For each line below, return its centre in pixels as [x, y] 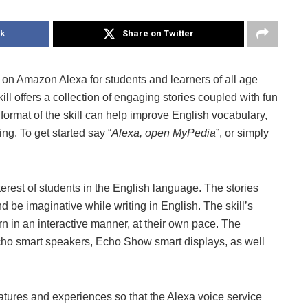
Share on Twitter [158, 33]
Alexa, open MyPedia [164, 133]
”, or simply [242, 133]
